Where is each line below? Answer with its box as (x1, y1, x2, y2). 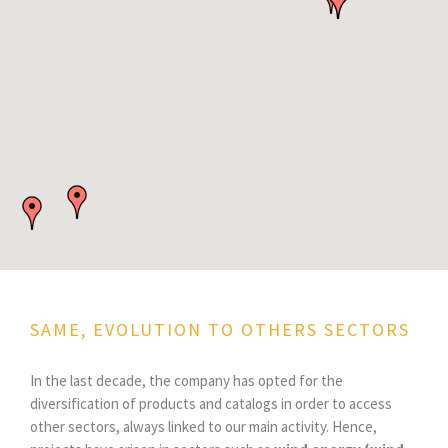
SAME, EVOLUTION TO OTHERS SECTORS (30, 317, 410, 341)
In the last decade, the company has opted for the (30, 370, 343, 390)
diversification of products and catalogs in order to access (30, 393, 392, 413)
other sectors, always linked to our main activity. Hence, (30, 416, 377, 436)
